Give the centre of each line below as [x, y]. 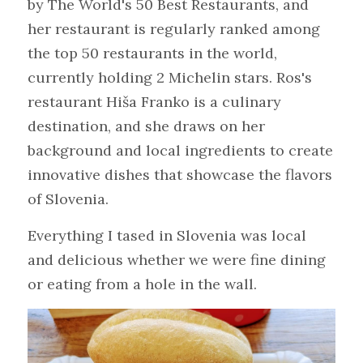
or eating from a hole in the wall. [142, 284]
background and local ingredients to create [180, 150]
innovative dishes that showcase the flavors [180, 174]
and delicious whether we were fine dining [177, 259]
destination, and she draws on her [146, 126]
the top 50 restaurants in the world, [152, 53]
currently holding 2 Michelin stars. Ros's [170, 77]
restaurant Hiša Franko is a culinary [154, 101]
